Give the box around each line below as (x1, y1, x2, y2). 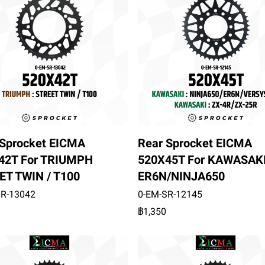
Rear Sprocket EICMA (137, 136, 252, 151)
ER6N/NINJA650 (137, 169, 225, 184)
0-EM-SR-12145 (137, 189, 202, 201)
